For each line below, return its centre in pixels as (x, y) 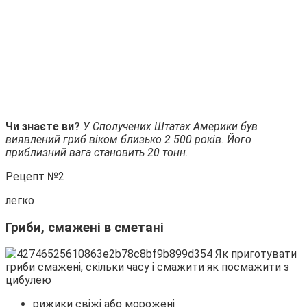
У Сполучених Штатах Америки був (170, 126)
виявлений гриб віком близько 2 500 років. (116, 139)
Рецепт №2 (35, 176)
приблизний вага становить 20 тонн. (97, 152)
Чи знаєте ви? (44, 126)
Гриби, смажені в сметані (85, 227)
